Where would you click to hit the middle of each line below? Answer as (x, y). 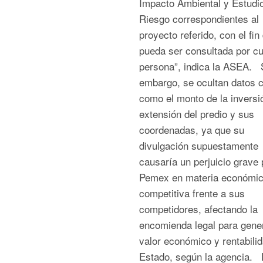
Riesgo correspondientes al (199, 18)
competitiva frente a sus (192, 193)
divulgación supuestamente (198, 145)
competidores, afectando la (198, 209)
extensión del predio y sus (196, 114)
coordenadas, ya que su (191, 129)
